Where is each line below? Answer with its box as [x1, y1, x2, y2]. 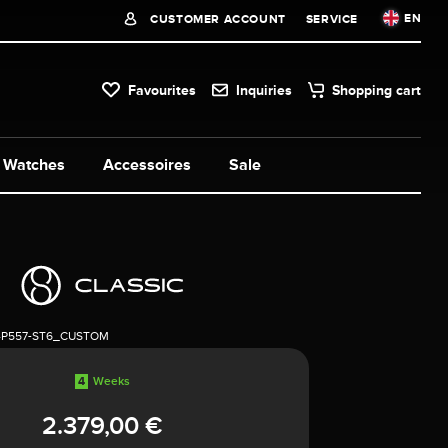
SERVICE [305, 12, 358, 26]
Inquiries [236, 81, 293, 98]
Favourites [128, 81, 197, 98]
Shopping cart [332, 81, 422, 98]
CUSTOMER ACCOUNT [146, 12, 286, 26]
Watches [3, 155, 65, 174]
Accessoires [103, 155, 191, 174]
